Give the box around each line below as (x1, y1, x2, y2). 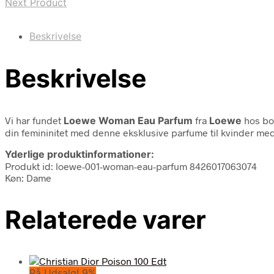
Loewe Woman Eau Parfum (64, 114, 193, 127)
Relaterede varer (5, 204, 206, 235)
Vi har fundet (5, 114, 64, 126)
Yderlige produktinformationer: (5, 147, 154, 160)
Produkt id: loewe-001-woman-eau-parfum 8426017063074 (5, 160, 257, 172)
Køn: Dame (5, 171, 51, 183)
